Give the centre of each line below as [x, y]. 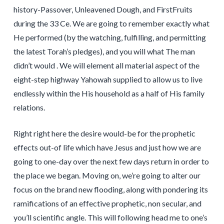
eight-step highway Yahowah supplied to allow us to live [108, 79]
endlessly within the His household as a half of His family [109, 93]
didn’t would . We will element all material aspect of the [106, 65]
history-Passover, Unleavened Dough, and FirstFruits [103, 9]
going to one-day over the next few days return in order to [111, 161]
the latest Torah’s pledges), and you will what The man [104, 51]
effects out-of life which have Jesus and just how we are [107, 147]
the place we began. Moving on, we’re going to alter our [107, 175]
